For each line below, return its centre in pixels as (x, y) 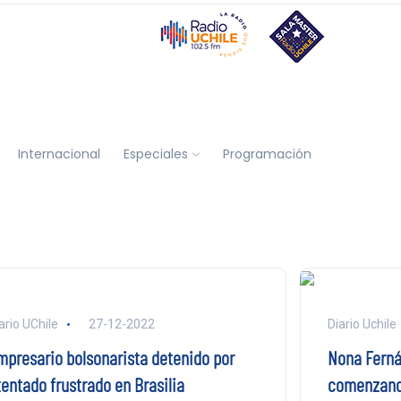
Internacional (59, 154)
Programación (267, 154)
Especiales (155, 154)
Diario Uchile (363, 324)
